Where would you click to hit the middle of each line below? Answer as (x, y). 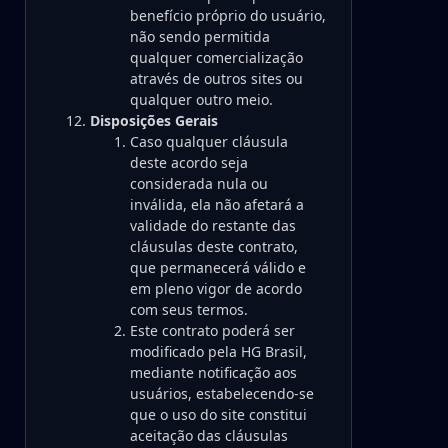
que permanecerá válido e (218, 267)
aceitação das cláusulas (209, 435)
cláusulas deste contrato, (214, 246)
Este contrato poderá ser (212, 330)
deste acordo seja (189, 162)
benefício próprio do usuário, (228, 15)
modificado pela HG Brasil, (218, 351)
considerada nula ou (199, 183)
